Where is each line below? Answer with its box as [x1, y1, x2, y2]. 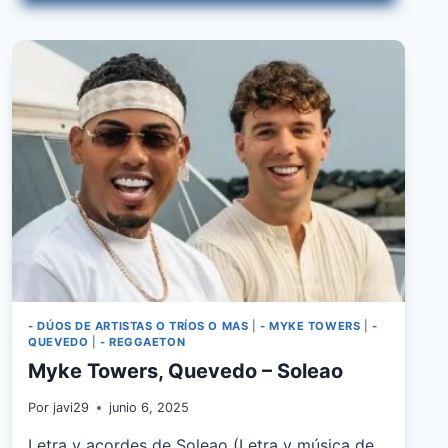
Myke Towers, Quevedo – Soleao [28, 358, 344, 383]
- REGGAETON [99, 334, 186, 349]
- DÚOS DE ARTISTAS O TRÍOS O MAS [28, 318, 249, 333]
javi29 [52, 400, 89, 416]
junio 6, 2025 [108, 400, 189, 416]
